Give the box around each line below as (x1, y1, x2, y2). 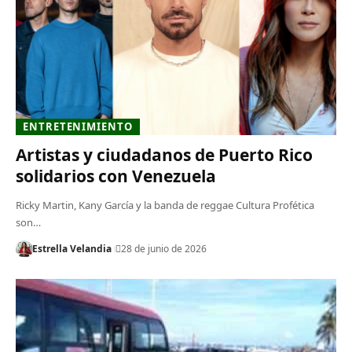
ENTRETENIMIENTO (23, 119, 133, 134)
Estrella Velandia (31, 241, 112, 255)
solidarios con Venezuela (15, 164, 216, 187)
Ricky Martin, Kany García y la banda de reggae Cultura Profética (15, 197, 314, 212)
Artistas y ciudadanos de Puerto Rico (15, 143, 313, 166)
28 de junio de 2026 (120, 241, 207, 255)
